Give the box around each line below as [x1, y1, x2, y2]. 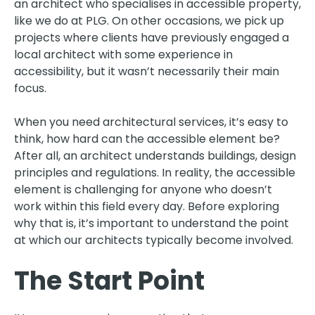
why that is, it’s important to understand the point [14, 214, 289, 231]
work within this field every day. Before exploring [14, 198, 279, 214]
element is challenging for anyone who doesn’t [14, 181, 272, 198]
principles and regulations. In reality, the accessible [14, 164, 295, 181]
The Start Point [14, 262, 205, 299]
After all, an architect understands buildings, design [14, 147, 296, 164]
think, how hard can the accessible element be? [14, 130, 280, 147]
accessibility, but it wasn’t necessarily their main [14, 63, 279, 79]
